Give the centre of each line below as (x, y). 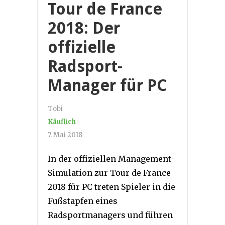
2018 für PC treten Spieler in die (111, 187)
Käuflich (62, 122)
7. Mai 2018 (65, 135)
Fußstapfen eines (83, 201)
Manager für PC (107, 85)
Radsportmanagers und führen (110, 215)
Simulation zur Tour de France (109, 173)
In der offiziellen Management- (111, 158)
